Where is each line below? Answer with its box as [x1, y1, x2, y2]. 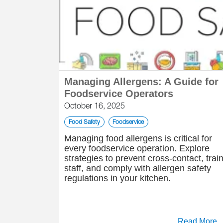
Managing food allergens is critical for [64, 133, 212, 143]
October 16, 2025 [64, 101, 125, 110]
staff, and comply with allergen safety [64, 163, 211, 173]
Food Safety [68, 118, 100, 125]
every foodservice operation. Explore [64, 143, 210, 153]
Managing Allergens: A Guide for [64, 76, 219, 87]
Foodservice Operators [64, 88, 173, 99]
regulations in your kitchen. [64, 173, 171, 183]
